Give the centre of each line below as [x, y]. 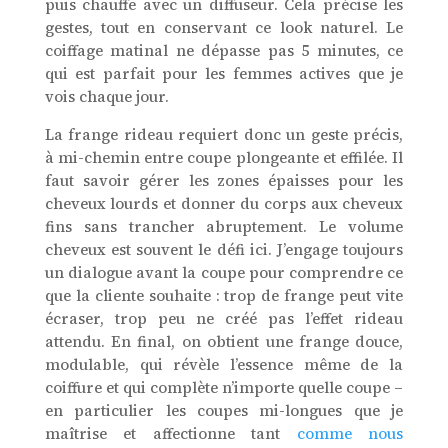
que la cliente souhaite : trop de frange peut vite [224, 296]
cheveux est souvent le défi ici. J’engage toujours [224, 250]
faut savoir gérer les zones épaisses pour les [224, 181]
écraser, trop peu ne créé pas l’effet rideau [224, 319]
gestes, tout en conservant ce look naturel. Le [224, 28]
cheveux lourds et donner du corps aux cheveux [224, 204]
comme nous [350, 434]
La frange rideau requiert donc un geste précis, [224, 135]
